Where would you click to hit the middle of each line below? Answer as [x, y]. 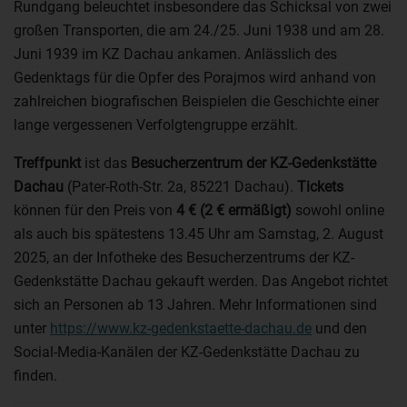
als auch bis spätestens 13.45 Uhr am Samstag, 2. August [199, 234]
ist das [106, 164]
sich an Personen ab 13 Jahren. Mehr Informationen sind [195, 305]
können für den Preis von [95, 211]
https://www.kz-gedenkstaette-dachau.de [181, 329]
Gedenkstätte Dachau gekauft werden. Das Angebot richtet [201, 282]
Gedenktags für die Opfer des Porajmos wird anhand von [195, 78]
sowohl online [338, 211]
